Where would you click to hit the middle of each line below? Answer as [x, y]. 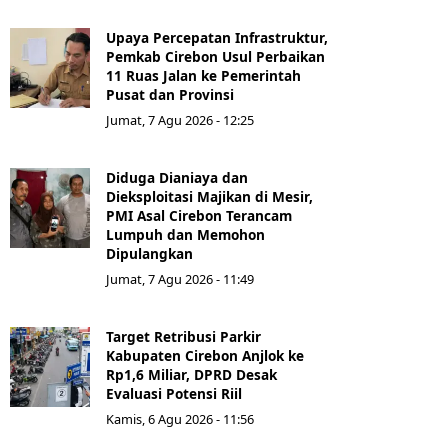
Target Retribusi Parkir [183, 337]
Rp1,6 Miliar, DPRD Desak [191, 375]
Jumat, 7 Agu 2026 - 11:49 [180, 279]
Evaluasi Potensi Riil [174, 394]
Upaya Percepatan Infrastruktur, [217, 38]
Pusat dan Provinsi [170, 95]
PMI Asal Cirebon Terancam [199, 216]
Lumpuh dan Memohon [185, 235]
